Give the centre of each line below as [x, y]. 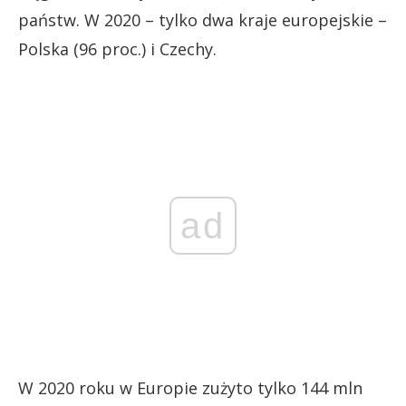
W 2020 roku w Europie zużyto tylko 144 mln [190, 387]
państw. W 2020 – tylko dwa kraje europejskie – [203, 19]
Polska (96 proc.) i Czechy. [117, 48]
